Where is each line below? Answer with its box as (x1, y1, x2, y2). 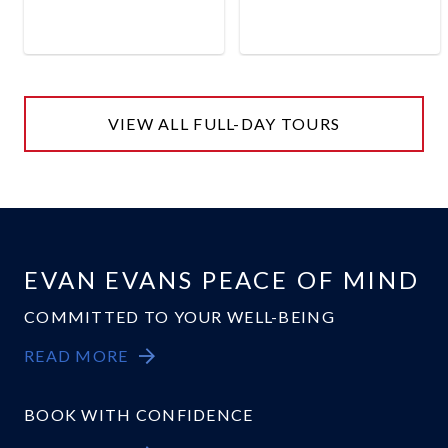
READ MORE (24, 346, 129, 365)
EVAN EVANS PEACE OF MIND (24, 265, 421, 294)
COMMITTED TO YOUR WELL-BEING (24, 307, 335, 326)
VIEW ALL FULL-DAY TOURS (107, 114, 341, 133)
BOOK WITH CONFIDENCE (24, 405, 254, 424)
